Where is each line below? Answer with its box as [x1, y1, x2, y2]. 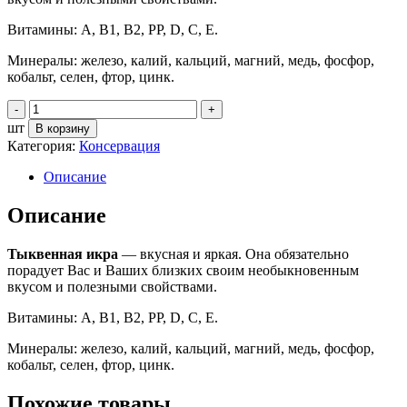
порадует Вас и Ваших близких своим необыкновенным [7, 262, 359, 278]
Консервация [79, 137, 160, 154]
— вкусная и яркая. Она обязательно [118, 245, 349, 262]
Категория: [7, 137, 79, 154]
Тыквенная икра [7, 245, 118, 262]
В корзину [35, 121, 90, 135]
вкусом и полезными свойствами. [7, 278, 217, 294]
